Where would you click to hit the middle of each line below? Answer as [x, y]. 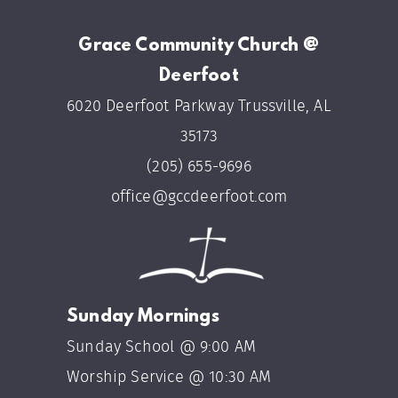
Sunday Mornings [143, 317]
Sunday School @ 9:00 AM [162, 347]
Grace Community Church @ [199, 46]
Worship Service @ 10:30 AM [195, 378]
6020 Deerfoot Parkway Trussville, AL [199, 107]
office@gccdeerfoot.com [199, 197]
